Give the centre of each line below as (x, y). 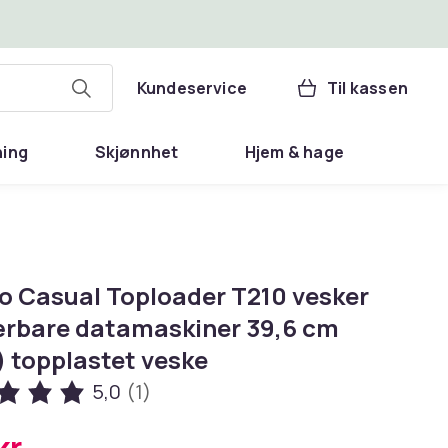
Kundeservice (192, 88)
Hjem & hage (294, 152)
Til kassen (367, 88)
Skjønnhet (136, 152)
